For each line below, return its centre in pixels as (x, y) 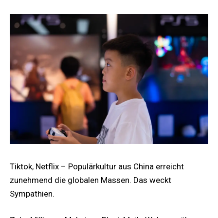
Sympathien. (32, 193)
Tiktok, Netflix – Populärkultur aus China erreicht (97, 166)
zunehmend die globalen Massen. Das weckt (91, 180)
